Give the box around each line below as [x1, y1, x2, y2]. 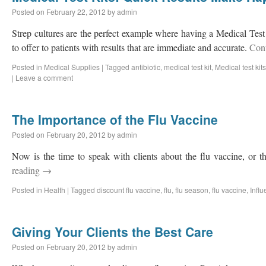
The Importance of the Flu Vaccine [12, 110, 218, 128]
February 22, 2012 [46, 7, 106, 17]
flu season [175, 185, 208, 195]
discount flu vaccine [97, 185, 160, 195]
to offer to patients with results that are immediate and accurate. [12, 41, 249, 53]
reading [12, 164, 42, 176]
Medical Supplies [44, 62, 100, 72]
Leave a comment [15, 72, 73, 83]
